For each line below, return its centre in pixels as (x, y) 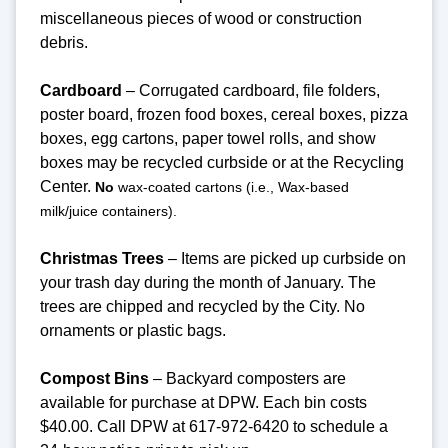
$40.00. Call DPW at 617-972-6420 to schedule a (214, 426)
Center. (67, 186)
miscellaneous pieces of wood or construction (201, 18)
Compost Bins (94, 378)
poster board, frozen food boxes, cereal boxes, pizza (224, 114)
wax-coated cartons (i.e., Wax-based (231, 186)
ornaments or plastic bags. (133, 330)
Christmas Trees (102, 258)
